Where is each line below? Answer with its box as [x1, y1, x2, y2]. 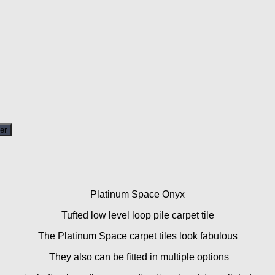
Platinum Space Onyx [90, 188, 185, 199]
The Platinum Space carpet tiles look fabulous [37, 230, 238, 241]
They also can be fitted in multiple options [46, 251, 229, 262]
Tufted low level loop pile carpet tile [61, 209, 214, 220]
